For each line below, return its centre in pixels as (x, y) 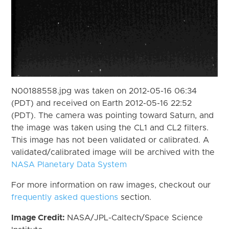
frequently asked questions (65, 197)
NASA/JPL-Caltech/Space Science (135, 217)
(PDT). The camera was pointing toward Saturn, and (113, 115)
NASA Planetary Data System (69, 164)
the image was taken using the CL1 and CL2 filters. (110, 128)
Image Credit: (39, 217)
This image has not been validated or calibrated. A (110, 140)
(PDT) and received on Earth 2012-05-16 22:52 (102, 103)
